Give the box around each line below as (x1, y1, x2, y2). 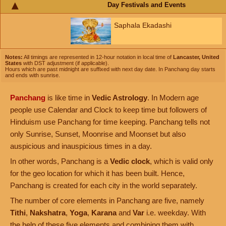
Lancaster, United (173, 54, 219, 61)
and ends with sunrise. (5, 72, 60, 79)
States (5, 60, 22, 67)
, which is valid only (150, 157, 213, 166)
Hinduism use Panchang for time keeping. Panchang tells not (10, 118, 210, 127)
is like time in (45, 93, 92, 102)
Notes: (5, 54, 23, 61)
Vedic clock (110, 157, 150, 166)
